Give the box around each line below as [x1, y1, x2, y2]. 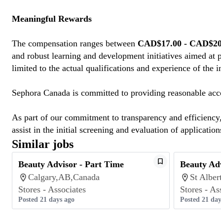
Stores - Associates [18, 184, 86, 194]
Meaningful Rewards [12, 14, 92, 24]
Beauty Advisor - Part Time [18, 159, 124, 169]
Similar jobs [12, 138, 74, 150]
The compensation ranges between [12, 38, 138, 48]
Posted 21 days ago [18, 196, 74, 203]
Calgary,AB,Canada [28, 172, 100, 182]
